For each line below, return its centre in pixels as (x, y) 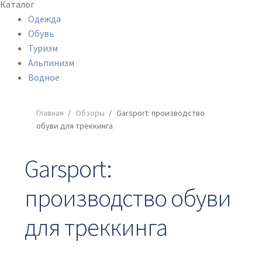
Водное (44, 77)
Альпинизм (51, 63)
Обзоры (90, 113)
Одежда (44, 19)
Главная (50, 113)
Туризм (43, 48)
